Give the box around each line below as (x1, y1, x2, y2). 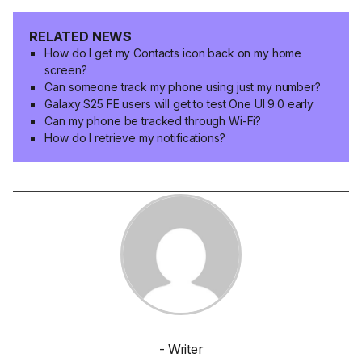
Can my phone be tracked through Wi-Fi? (44, 113, 262, 128)
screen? (44, 62, 87, 77)
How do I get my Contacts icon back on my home (44, 45, 302, 60)
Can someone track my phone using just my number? (44, 79, 321, 94)
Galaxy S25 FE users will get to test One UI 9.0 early (44, 96, 314, 111)
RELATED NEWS (29, 27, 133, 44)
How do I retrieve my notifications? (44, 130, 225, 145)
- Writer (159, 341, 203, 358)
